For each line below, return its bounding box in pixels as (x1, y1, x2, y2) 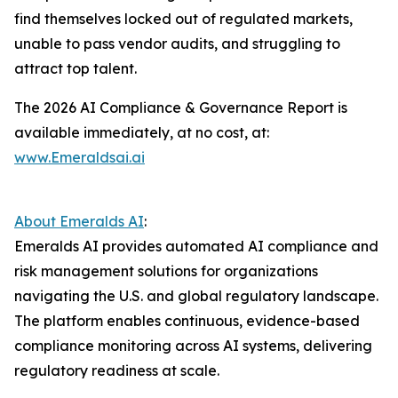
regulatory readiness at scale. (14, 362, 219, 380)
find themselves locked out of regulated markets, (14, 10, 353, 28)
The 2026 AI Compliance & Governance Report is (14, 99, 347, 117)
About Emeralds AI (14, 212, 144, 231)
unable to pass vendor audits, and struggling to (14, 35, 340, 53)
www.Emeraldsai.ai (14, 148, 145, 167)
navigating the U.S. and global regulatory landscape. (14, 287, 378, 306)
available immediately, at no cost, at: (14, 123, 269, 142)
